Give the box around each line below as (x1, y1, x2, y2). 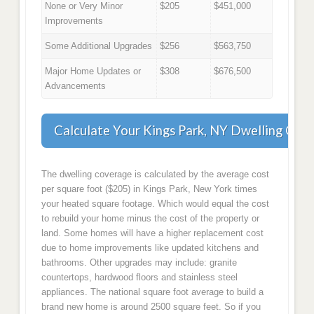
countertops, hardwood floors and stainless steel (41, 272, 238, 283)
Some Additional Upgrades (45, 40, 153, 51)
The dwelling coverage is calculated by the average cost (41, 169, 269, 180)
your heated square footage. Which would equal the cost (41, 198, 269, 210)
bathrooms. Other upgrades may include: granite (41, 257, 237, 268)
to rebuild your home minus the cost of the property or (41, 213, 259, 224)
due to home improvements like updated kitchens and (41, 243, 259, 254)
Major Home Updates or (45, 65, 142, 76)
